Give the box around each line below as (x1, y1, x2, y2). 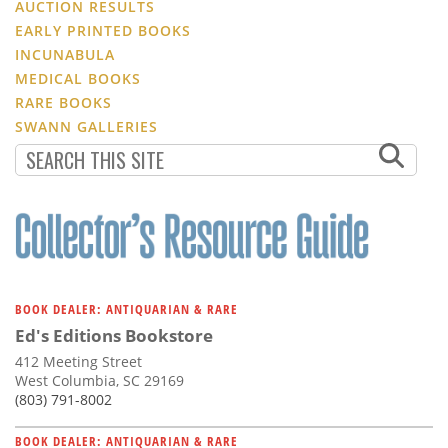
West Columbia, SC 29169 (15, 370, 184, 390)
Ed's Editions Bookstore (15, 323, 213, 347)
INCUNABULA (15, 44, 115, 64)
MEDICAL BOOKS (15, 68, 141, 88)
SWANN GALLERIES (15, 116, 158, 136)
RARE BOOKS (15, 92, 112, 112)
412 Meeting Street (15, 351, 142, 371)
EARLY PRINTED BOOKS (15, 20, 191, 40)
